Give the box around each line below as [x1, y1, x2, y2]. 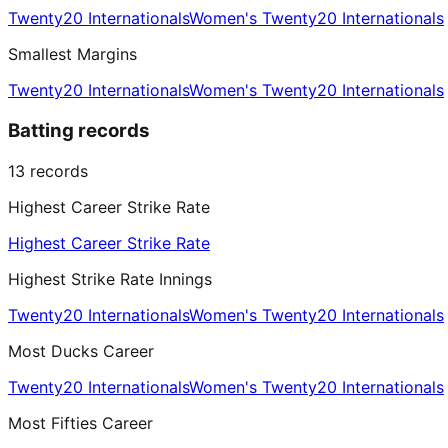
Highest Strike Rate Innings [8, 268, 212, 289]
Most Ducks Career [8, 340, 154, 361]
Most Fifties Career [8, 412, 153, 433]
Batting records [8, 118, 150, 142]
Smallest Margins [8, 44, 137, 65]
